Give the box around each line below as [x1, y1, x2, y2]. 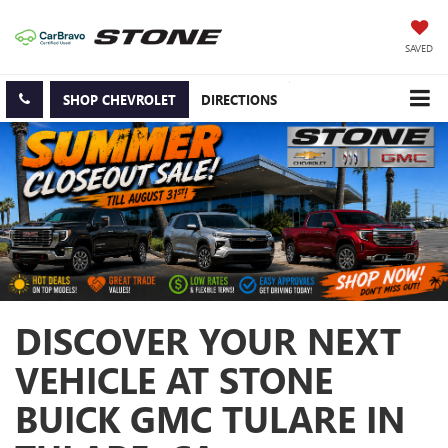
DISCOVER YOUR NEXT [15, 316, 401, 365]
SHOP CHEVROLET [62, 91, 176, 109]
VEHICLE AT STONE [15, 355, 333, 404]
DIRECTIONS [200, 91, 277, 109]
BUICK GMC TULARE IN [15, 394, 405, 443]
